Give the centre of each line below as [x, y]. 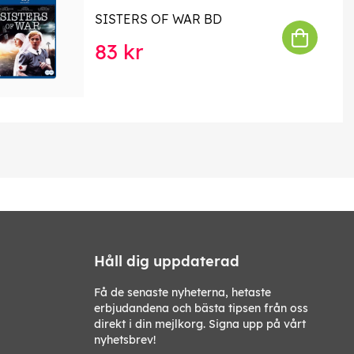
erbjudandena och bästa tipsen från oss [201, 308]
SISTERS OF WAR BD [158, 19]
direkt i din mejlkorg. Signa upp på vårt [200, 324]
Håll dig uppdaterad [167, 261]
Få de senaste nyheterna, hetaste [183, 292]
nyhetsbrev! [125, 339]
